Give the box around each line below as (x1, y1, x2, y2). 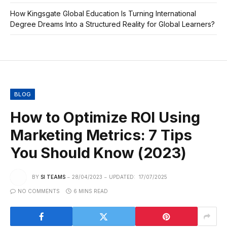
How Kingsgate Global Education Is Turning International (10, 9, 196, 18)
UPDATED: (109, 174, 135, 180)
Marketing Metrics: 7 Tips (10, 126, 192, 144)
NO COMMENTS (18, 188, 60, 195)
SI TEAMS (41, 174, 65, 180)
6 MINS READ (73, 188, 108, 195)
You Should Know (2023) (10, 144, 186, 162)
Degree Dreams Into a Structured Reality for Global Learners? (10, 20, 215, 29)
